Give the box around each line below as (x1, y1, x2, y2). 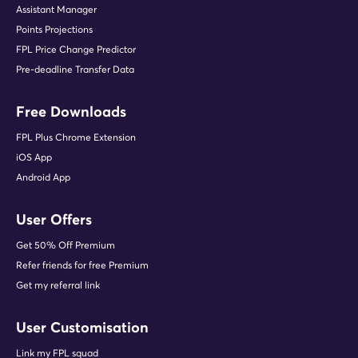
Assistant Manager (16, 3, 97, 16)
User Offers (16, 210, 92, 229)
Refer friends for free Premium (16, 259, 149, 272)
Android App (16, 171, 70, 184)
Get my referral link (16, 279, 100, 292)
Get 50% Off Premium (16, 239, 115, 252)
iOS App (16, 151, 52, 164)
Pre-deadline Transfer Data (16, 63, 134, 76)
